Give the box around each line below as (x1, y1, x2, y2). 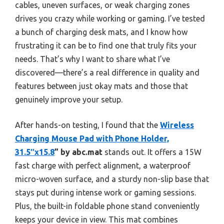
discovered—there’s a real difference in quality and (15, 67, 199, 77)
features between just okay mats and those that (15, 81, 188, 90)
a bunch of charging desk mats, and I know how (15, 27, 187, 36)
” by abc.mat (54, 147, 102, 156)
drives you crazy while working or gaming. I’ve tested (15, 13, 205, 23)
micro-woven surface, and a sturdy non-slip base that (15, 174, 209, 183)
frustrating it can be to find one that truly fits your (15, 40, 196, 50)
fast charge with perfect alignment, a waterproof (15, 160, 190, 170)
